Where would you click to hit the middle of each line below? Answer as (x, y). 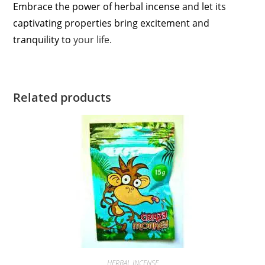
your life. (92, 40)
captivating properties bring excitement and (112, 23)
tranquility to (42, 40)
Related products (62, 97)
